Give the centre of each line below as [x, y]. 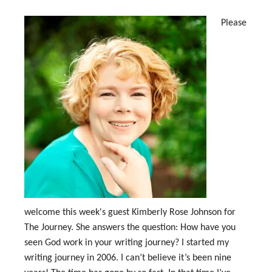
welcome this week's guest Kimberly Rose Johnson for [130, 212]
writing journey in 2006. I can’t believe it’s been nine [128, 258]
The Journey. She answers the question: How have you [130, 228]
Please [234, 23]
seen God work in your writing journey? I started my [127, 243]
